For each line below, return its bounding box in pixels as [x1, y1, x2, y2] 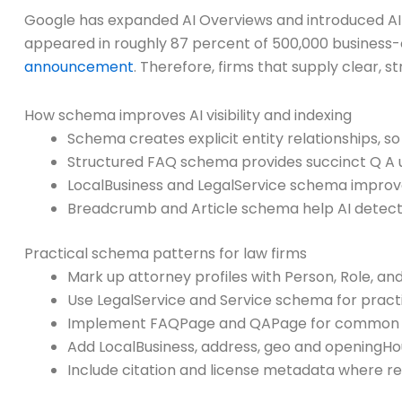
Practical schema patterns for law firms [24, 242, 307, 264]
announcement [24, 56, 134, 77]
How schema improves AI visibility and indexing [24, 104, 352, 126]
